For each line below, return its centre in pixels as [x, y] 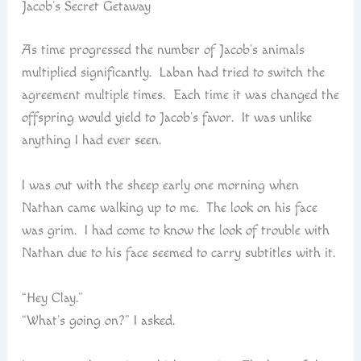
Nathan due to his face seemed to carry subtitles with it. [178, 253]
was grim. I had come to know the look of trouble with [175, 231]
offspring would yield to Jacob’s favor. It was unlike [166, 118]
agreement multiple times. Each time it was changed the [180, 95]
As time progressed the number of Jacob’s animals [163, 50]
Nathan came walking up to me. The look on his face [169, 208]
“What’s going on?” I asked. [98, 320]
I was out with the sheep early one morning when [160, 186]
